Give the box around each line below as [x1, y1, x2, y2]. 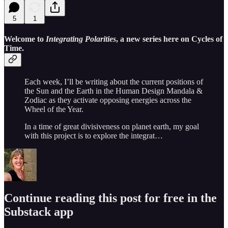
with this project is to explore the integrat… [24, 131, 163, 140]
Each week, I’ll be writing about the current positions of [24, 77, 203, 87]
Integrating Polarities [46, 34, 116, 43]
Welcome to [4, 34, 46, 43]
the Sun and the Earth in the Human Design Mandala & [24, 87, 203, 96]
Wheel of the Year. [24, 105, 83, 114]
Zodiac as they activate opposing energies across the [24, 96, 191, 105]
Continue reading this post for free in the [4, 191, 217, 205]
